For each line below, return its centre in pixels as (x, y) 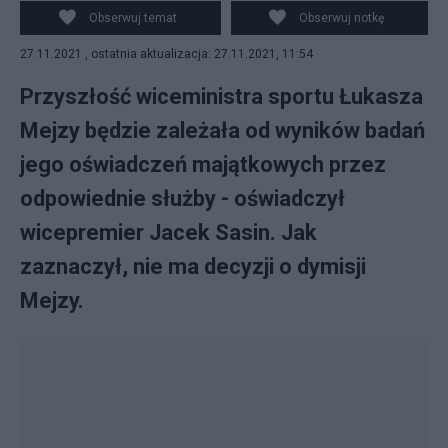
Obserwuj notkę (342, 18)
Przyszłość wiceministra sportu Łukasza (221, 96)
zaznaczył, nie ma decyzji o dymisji (193, 266)
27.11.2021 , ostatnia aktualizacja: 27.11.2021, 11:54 (166, 54)
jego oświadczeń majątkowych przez (203, 164)
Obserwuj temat (132, 18)
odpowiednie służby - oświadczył (182, 198)
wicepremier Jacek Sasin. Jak (168, 232)
